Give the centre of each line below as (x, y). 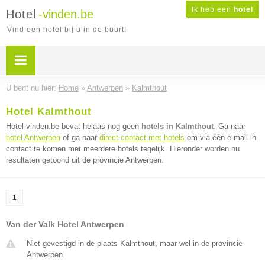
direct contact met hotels (142, 138)
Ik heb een (213, 9)
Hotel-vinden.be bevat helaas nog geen (74, 126)
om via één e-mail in (220, 138)
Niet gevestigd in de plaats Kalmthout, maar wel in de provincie (135, 243)
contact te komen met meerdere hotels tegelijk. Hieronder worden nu (123, 149)
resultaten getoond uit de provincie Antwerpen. (85, 160)
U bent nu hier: (32, 88)
